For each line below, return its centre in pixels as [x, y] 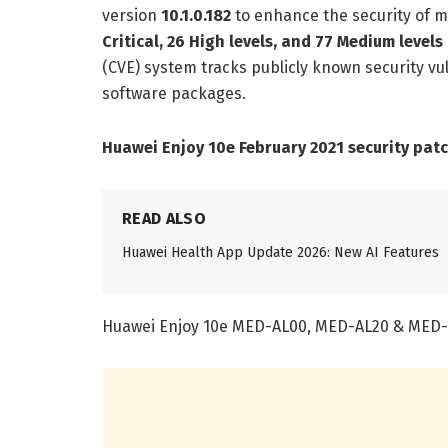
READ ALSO [164, 219]
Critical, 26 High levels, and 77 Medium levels [272, 42]
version [131, 16]
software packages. [174, 94]
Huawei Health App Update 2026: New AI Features [280, 253]
